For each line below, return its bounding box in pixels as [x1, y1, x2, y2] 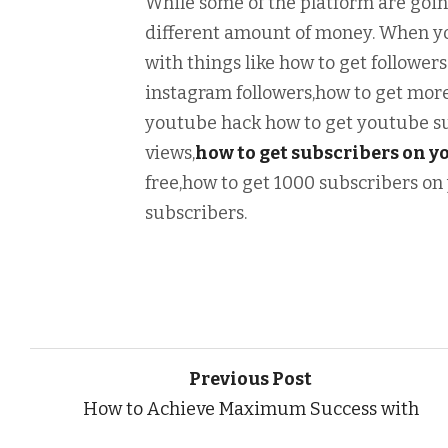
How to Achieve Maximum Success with [82, 397, 419, 420]
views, [145, 142, 195, 164]
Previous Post [189, 367, 313, 390]
